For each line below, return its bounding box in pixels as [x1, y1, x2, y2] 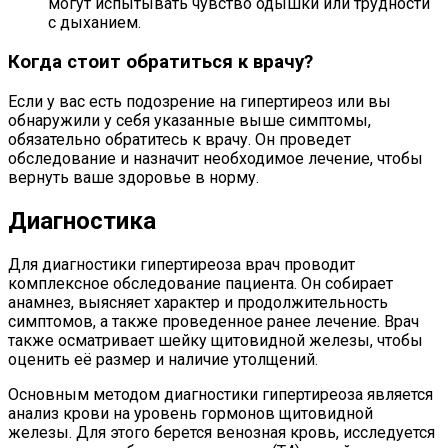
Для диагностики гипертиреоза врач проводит [8, 254, 355, 274]
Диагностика [8, 206, 156, 235]
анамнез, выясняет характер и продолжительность [8, 292, 388, 312]
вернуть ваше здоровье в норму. [8, 167, 259, 187]
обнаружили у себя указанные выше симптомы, [8, 110, 371, 130]
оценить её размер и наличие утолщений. [8, 349, 318, 369]
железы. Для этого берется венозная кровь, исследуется [8, 422, 435, 442]
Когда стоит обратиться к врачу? [8, 51, 313, 74]
